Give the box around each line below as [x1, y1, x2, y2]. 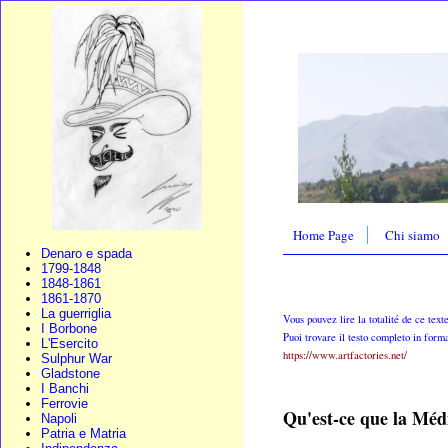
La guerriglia [41, 306, 111, 321]
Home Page [293, 225, 355, 244]
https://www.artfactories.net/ [283, 347, 408, 362]
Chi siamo [385, 225, 441, 244]
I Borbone [41, 321, 97, 336]
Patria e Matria [41, 426, 126, 441]
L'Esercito [41, 336, 98, 351]
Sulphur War [41, 351, 112, 366]
